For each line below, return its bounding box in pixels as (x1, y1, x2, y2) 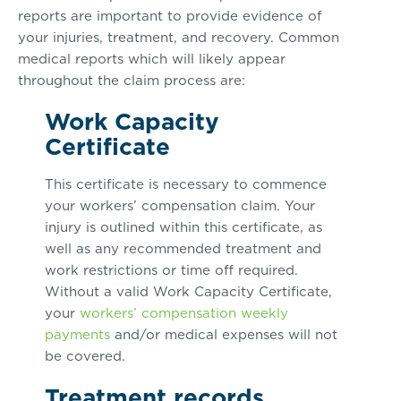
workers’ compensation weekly (80, 303, 288, 323)
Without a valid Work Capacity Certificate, (45, 282, 332, 302)
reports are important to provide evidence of (18, 6, 322, 26)
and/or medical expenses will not (110, 325, 337, 345)
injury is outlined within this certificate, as (45, 218, 322, 237)
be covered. (45, 346, 125, 366)
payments (45, 325, 110, 345)
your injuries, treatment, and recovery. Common (18, 28, 339, 47)
